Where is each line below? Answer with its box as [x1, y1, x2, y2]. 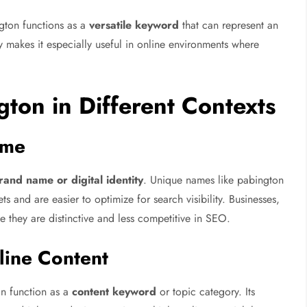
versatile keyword [89, 16, 180, 33]
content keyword [72, 283, 157, 299]
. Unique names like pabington [143, 171, 284, 188]
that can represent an [179, 16, 279, 33]
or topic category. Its [156, 283, 256, 299]
